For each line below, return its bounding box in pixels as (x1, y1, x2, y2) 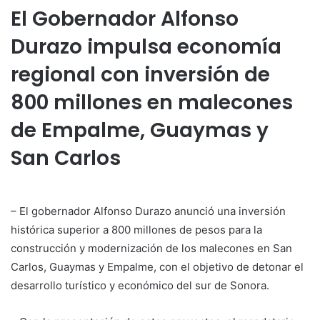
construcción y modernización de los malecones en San (11, 241, 292, 256)
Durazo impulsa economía (11, 33, 281, 61)
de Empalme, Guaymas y (11, 116, 269, 145)
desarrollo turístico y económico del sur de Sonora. (11, 279, 269, 293)
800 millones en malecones (11, 89, 293, 117)
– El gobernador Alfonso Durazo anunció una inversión (11, 204, 286, 219)
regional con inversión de (11, 61, 270, 89)
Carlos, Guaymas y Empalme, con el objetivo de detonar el (11, 260, 304, 274)
